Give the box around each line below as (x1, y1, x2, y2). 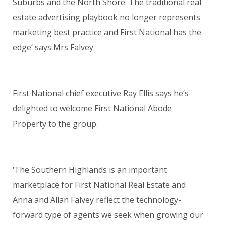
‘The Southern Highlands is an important (13, 164, 167, 175)
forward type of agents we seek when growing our (13, 209, 203, 220)
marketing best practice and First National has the (13, 26, 201, 38)
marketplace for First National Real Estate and (13, 179, 186, 190)
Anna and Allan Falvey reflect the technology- (13, 194, 181, 205)
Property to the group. (13, 118, 98, 129)
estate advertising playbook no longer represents (13, 11, 200, 23)
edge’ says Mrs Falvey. (13, 41, 95, 53)
